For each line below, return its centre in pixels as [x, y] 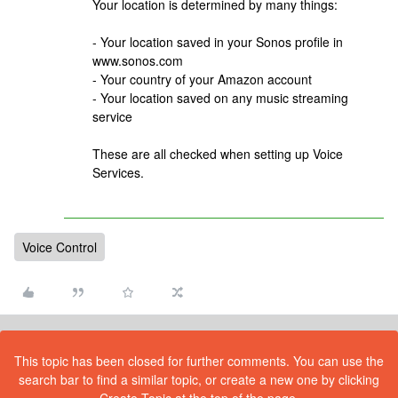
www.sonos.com [138, 60]
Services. [118, 172]
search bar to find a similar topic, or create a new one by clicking [199, 379]
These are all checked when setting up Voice [218, 154]
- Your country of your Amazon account [202, 79]
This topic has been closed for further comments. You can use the [199, 361]
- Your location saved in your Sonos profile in [218, 42]
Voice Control [60, 247]
